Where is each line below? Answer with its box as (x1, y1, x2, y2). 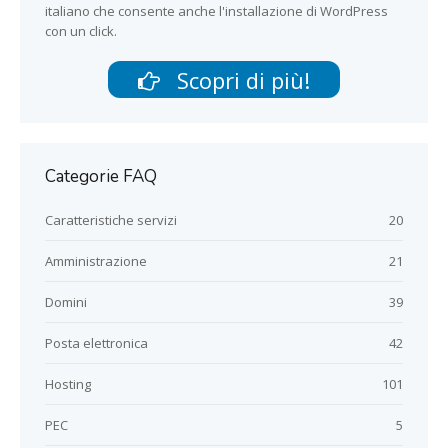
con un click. (45, 22, 117, 40)
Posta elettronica (45, 334, 148, 352)
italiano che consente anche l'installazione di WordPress (45, 2, 388, 20)
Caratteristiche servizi (45, 211, 177, 229)
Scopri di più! (171, 64, 310, 95)
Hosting (45, 375, 91, 393)
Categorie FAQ (45, 165, 157, 188)
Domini (45, 293, 87, 311)
